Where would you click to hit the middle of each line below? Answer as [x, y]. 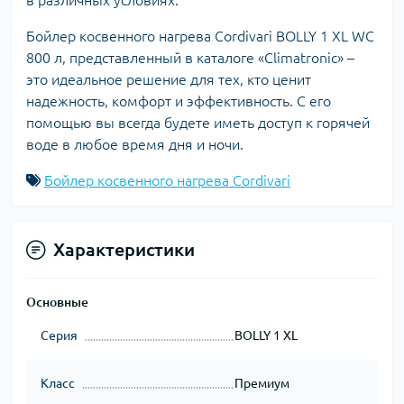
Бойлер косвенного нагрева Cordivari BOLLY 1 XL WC [200, 36]
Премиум [262, 383]
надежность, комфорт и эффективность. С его [179, 101]
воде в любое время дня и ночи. [135, 144]
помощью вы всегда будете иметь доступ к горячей [198, 122]
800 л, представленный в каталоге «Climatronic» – [190, 57]
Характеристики [124, 249]
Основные [57, 302]
